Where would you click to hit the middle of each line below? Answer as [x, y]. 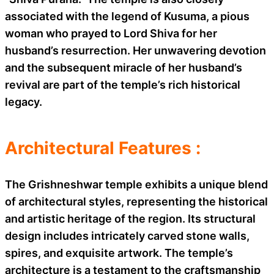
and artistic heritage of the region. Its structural [130, 218]
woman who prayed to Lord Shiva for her [111, 33]
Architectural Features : [103, 148]
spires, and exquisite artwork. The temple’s [119, 253]
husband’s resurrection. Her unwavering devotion [135, 50]
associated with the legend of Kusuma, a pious [127, 16]
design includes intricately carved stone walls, [127, 235]
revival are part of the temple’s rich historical [123, 84]
